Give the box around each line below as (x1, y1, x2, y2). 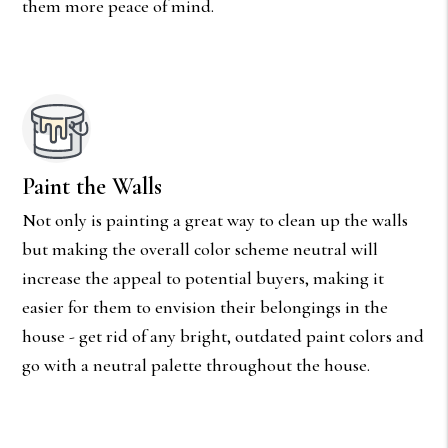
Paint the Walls (22, 171, 163, 201)
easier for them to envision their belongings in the (22, 295, 389, 318)
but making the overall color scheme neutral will (22, 237, 379, 260)
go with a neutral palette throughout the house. (22, 353, 371, 376)
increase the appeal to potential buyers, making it (22, 266, 385, 289)
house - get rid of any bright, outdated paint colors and (22, 324, 425, 347)
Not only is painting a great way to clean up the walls (22, 208, 409, 231)
